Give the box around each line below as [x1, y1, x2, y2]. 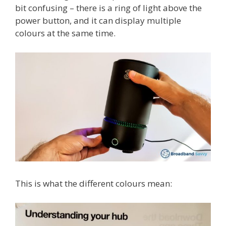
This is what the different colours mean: [15, 178, 172, 190]
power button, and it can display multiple [15, 15, 181, 27]
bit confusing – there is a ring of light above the [15, 2, 202, 14]
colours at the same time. [15, 27, 116, 39]
